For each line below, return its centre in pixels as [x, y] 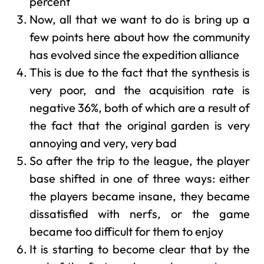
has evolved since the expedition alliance [134, 55]
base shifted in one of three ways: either [139, 179]
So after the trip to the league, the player [139, 161]
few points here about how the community [139, 37]
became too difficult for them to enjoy [126, 232]
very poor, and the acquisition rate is [139, 90]
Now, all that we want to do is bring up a [139, 19]
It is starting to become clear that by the [139, 249]
